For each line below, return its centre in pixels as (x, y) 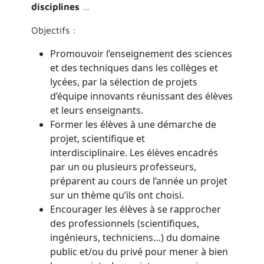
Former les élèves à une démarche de (133, 124)
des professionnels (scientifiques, (124, 223)
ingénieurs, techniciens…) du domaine (135, 237)
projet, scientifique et (97, 138)
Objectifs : (55, 30)
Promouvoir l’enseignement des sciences (141, 53)
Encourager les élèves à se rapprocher (135, 209)
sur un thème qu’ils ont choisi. (117, 195)
